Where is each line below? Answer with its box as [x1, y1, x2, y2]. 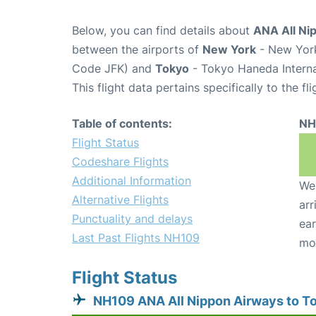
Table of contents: [72, 116, 172, 130]
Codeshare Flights [72, 154, 169, 169]
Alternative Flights [72, 193, 169, 207]
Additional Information [72, 174, 191, 188]
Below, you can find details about [72, 23, 253, 37]
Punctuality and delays [72, 212, 193, 226]
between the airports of [72, 42, 202, 56]
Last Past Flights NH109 [72, 231, 200, 245]
